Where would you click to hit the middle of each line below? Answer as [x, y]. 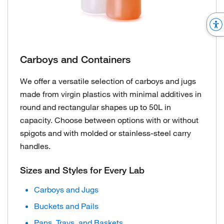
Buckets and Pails [66, 206]
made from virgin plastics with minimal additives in [111, 94]
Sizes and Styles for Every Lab [82, 170]
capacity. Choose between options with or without [109, 120]
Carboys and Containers [75, 59]
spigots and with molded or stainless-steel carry [105, 133]
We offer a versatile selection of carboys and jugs [108, 81]
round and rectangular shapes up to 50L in [95, 107]
